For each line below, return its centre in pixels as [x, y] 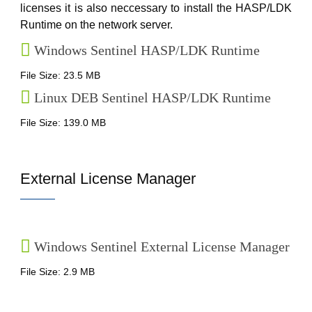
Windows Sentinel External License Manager [162, 247]
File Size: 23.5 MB [60, 75]
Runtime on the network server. [96, 25]
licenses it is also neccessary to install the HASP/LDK [156, 8]
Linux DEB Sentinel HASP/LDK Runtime [153, 97]
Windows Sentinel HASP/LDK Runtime [147, 50]
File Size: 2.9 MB [57, 272]
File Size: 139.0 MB [63, 123]
